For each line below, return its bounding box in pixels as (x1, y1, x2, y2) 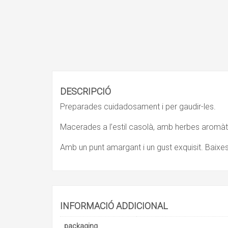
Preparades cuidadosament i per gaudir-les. (60, 102, 216, 112)
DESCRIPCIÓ (60, 86, 111, 97)
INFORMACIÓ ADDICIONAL (60, 201, 168, 212)
